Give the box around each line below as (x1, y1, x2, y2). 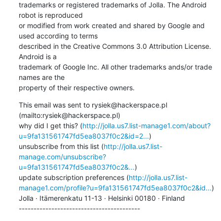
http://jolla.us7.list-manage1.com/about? (82, 121, 211, 130)
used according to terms (18, 31, 100, 40)
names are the (18, 73, 67, 81)
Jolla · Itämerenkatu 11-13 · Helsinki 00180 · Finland (18, 193, 185, 202)
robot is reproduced (18, 10, 85, 19)
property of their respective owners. (18, 83, 135, 92)
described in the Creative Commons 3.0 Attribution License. (18, 41, 211, 50)
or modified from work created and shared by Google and (18, 21, 205, 30)
